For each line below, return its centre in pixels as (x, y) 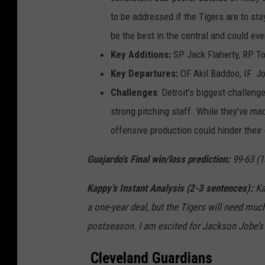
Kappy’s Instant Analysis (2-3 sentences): (170, 188)
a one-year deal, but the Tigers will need (166, 207)
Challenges (134, 93)
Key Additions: (141, 55)
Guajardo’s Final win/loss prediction (157, 159)
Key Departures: (146, 74)
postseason (110, 226)
